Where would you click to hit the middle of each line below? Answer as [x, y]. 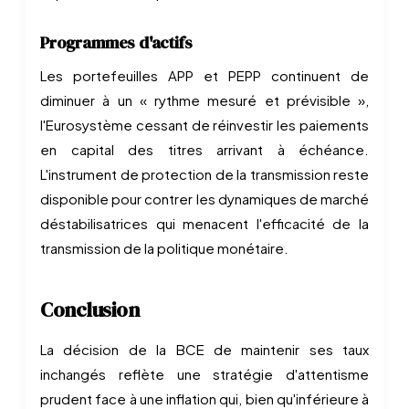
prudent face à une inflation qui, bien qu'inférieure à [204, 399]
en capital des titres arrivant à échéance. [204, 149]
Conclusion [90, 309]
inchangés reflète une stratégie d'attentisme [204, 374]
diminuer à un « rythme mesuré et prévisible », [204, 100]
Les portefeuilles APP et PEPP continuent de [204, 75]
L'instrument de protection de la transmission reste [204, 174]
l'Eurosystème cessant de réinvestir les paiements [204, 125]
